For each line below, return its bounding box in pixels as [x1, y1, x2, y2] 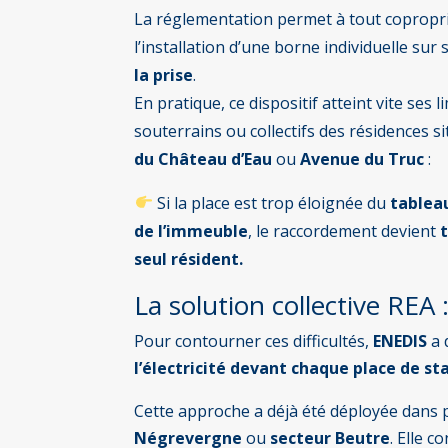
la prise [134, 63, 194, 86]
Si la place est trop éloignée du [152, 191, 390, 214]
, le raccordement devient [248, 219, 441, 242]
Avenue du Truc [300, 147, 425, 170]
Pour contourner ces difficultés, [134, 329, 374, 352]
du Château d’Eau [134, 147, 273, 170]
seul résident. [134, 247, 248, 270]
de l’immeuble [134, 219, 249, 242]
